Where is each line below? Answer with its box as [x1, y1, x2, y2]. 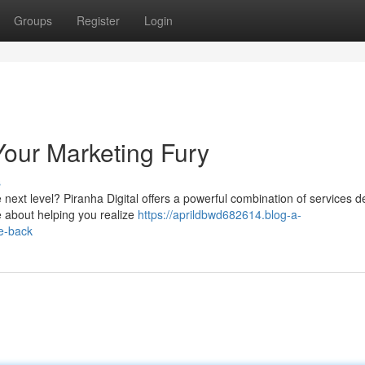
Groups [14, 12, 52, 29]
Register [77, 12, 120, 29]
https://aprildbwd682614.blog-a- [138, 206, 301, 222]
